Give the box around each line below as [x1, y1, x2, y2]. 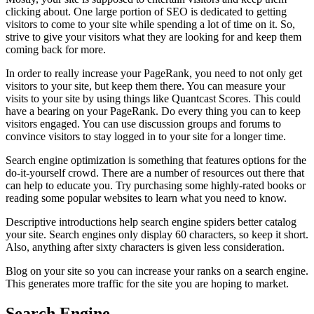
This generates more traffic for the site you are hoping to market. [6, 277, 289, 289]
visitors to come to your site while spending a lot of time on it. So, [6, 18, 295, 30]
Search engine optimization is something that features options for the [6, 153, 306, 166]
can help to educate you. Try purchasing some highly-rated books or [6, 179, 306, 191]
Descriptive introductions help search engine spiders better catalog [6, 215, 296, 228]
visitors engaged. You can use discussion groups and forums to [6, 117, 281, 130]
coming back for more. [6, 43, 106, 55]
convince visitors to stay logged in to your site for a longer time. [6, 130, 286, 142]
